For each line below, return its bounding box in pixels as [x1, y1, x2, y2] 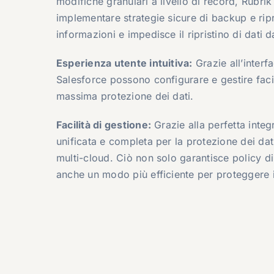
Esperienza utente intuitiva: [56, 56, 193, 69]
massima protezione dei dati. [56, 89, 194, 102]
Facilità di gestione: [56, 118, 151, 131]
